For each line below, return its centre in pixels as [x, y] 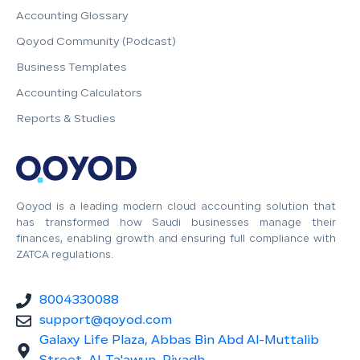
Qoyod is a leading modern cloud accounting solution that [176, 207]
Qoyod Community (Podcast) [96, 43]
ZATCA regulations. [65, 255]
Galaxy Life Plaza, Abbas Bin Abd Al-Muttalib [179, 341]
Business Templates [72, 69]
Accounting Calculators [79, 94]
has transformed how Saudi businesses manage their [176, 223]
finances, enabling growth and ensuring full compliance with [176, 239]
